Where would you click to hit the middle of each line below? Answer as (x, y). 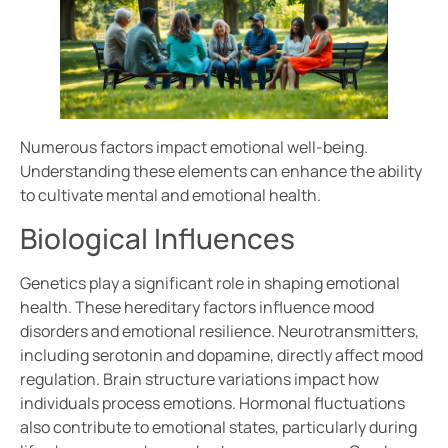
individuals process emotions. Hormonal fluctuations (212, 402)
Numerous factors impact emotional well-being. (194, 147)
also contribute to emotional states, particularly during (218, 426)
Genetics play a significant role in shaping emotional (210, 282)
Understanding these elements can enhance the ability (221, 171)
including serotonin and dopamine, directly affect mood (221, 354)
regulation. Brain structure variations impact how (199, 378)
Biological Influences (157, 237)
